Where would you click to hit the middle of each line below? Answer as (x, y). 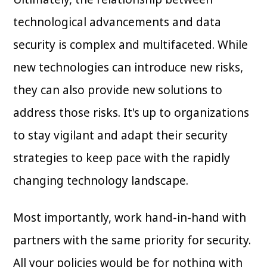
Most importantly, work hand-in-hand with (130, 218)
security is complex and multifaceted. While (131, 45)
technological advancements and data (117, 22)
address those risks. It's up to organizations (131, 113)
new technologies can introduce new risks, (128, 68)
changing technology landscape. (101, 181)
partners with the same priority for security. (132, 240)
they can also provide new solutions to (118, 90)
